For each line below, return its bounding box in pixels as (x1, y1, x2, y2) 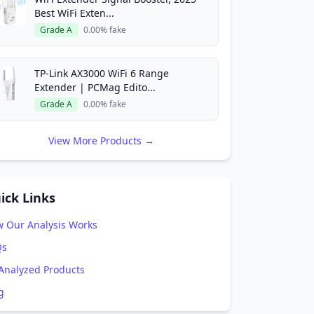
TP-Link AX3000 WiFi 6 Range (34, 67, 169, 80)
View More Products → (48, 134, 154, 147)
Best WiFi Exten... (34, 6, 114, 20)
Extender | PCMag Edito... (34, 81, 156, 94)
